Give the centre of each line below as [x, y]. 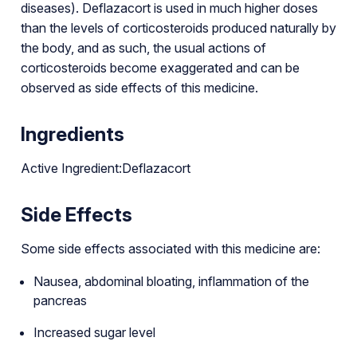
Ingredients [72, 134]
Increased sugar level [94, 332]
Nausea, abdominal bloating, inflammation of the [171, 281]
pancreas [60, 300]
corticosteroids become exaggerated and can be [160, 67]
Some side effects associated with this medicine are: [170, 248]
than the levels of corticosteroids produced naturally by [178, 27]
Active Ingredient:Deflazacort [105, 168]
